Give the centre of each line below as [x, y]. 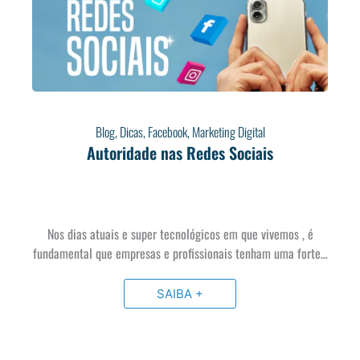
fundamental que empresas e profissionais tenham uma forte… [180, 253]
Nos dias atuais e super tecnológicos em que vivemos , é [180, 233]
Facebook [167, 131]
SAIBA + [180, 293]
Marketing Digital [228, 131]
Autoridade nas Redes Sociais [180, 152]
